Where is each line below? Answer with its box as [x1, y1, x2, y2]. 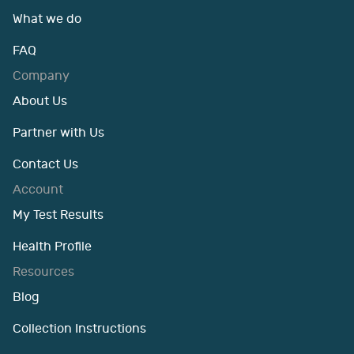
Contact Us [13, 157, 78, 171]
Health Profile [13, 239, 92, 254]
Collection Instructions [13, 322, 146, 336]
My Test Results [13, 208, 104, 222]
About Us [13, 94, 67, 108]
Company [13, 69, 70, 83]
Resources [13, 265, 74, 279]
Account [13, 183, 63, 197]
